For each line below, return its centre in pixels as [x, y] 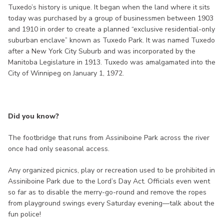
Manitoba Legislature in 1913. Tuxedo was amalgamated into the [112, 62]
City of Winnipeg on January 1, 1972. [66, 73]
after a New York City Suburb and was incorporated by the [102, 51]
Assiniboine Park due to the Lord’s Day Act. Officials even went [109, 181]
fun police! [24, 214]
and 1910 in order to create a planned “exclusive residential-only [111, 29]
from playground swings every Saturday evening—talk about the [111, 203]
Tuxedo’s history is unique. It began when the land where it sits [109, 7]
